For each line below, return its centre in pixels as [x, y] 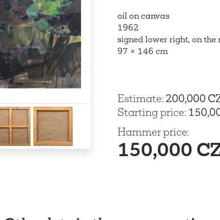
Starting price [151, 112]
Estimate [139, 98]
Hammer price [152, 132]
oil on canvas [143, 15]
